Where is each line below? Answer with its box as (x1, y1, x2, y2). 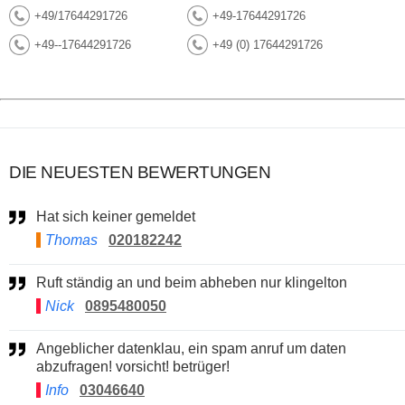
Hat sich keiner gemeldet (47, 208, 195, 224)
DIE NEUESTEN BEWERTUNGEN (9, 162, 270, 182)
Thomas (45, 231, 98, 248)
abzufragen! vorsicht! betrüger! (36, 358, 230, 374)
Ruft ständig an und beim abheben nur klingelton (47, 274, 347, 290)
